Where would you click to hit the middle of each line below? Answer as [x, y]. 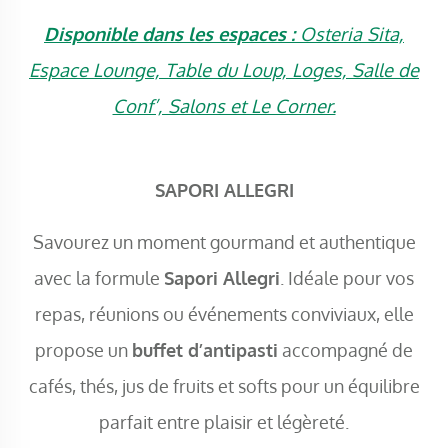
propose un [83, 349]
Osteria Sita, [349, 33]
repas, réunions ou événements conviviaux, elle [224, 313]
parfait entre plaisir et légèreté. [224, 421]
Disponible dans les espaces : [169, 33]
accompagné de [345, 349]
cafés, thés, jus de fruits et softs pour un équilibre [224, 385]
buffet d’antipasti [205, 349]
